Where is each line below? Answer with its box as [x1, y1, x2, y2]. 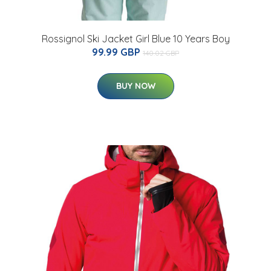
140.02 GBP [143, 48, 179, 57]
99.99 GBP [92, 45, 143, 58]
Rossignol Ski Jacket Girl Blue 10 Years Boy [41, 32, 230, 45]
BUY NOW [116, 80, 155, 91]
